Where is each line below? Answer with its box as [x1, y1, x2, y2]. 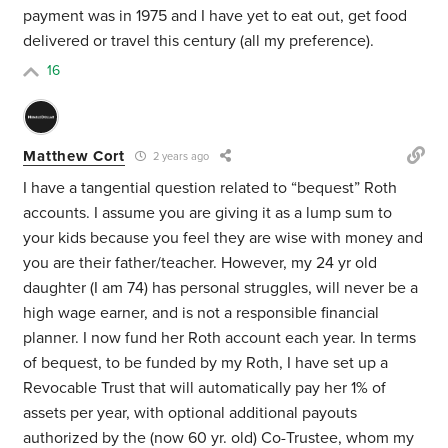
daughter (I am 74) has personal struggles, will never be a [23, 278, 419, 299]
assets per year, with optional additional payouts [23, 403, 358, 424]
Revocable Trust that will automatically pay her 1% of [23, 378, 387, 399]
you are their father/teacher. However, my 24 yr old [23, 253, 378, 274]
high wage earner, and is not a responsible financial [23, 303, 380, 324]
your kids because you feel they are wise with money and [23, 228, 424, 249]
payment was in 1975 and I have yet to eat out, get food [23, 6, 408, 27]
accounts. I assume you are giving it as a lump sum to [23, 203, 393, 224]
